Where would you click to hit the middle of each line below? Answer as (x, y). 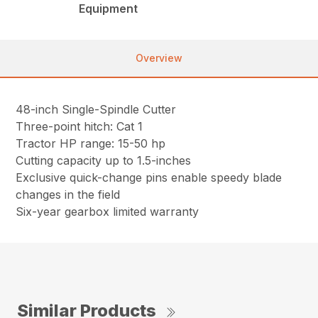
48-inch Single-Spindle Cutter (96, 110)
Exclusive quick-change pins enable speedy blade (149, 178)
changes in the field (68, 195)
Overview (159, 58)
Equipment (109, 9)
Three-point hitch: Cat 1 (79, 127)
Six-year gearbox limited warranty (108, 212)
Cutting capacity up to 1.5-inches (104, 161)
